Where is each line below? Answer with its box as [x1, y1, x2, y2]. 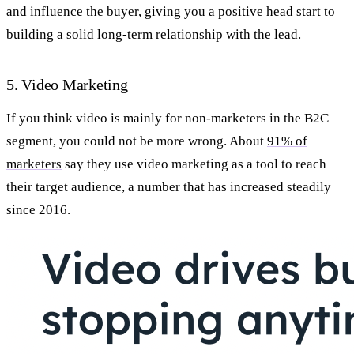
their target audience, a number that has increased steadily [6, 179, 331, 194]
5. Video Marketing [6, 75, 128, 93]
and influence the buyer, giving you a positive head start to [6, 3, 335, 19]
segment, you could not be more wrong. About [6, 133, 267, 149]
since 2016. [6, 201, 70, 217]
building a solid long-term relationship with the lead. [6, 26, 301, 42]
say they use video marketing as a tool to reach [62, 156, 326, 171]
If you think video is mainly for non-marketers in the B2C [6, 110, 329, 126]
